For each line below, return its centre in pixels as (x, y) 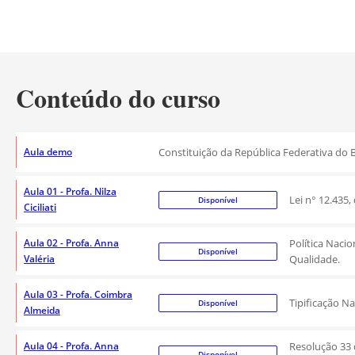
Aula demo (48, 152)
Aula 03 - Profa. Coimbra (78, 294)
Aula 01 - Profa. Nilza (70, 191)
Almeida (42, 310)
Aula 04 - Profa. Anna (71, 346)
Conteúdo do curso (118, 98)
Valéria (39, 259)
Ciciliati (40, 207)
